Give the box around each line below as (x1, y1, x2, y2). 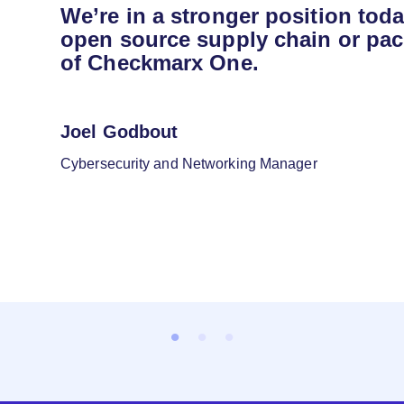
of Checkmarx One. (60, 50, 259, 76)
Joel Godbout (60, 122, 179, 142)
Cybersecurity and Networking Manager (60, 156, 317, 172)
